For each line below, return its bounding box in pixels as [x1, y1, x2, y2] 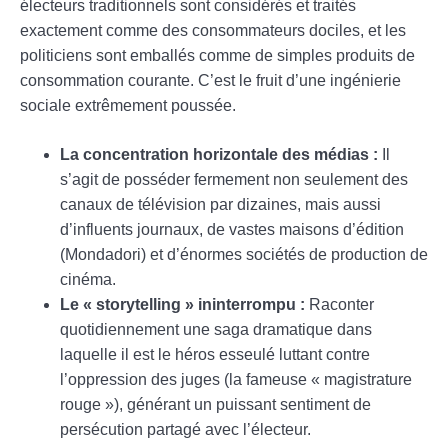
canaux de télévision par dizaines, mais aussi [60, 195, 381, 213]
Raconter [305, 295, 374, 313]
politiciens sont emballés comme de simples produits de [20, 46, 415, 64]
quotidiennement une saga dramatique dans [60, 320, 372, 338]
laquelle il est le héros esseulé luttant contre [60, 345, 370, 363]
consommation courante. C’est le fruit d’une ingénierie [20, 71, 401, 89]
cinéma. [60, 270, 116, 288]
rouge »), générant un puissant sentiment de [60, 395, 371, 413]
